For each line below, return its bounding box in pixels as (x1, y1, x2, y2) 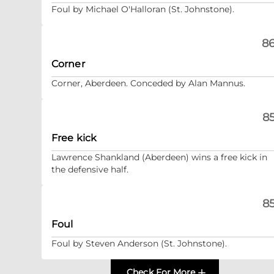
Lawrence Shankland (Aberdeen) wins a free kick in (51, 152, 267, 163)
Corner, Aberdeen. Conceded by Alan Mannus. (51, 78, 245, 89)
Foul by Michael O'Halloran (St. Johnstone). (51, 4, 234, 15)
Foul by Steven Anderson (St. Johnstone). (51, 238, 227, 249)
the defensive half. (51, 164, 128, 175)
